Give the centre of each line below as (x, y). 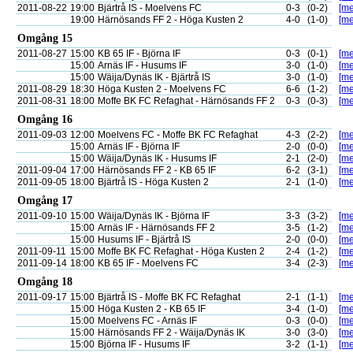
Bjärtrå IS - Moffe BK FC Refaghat (169, 297)
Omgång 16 (45, 119)
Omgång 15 (45, 38)
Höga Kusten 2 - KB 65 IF (152, 309)
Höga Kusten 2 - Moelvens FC (162, 89)
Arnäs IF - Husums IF (142, 65)
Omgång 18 (45, 282)
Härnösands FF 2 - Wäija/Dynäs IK (171, 333)
